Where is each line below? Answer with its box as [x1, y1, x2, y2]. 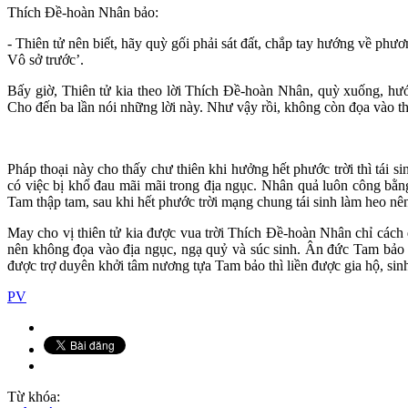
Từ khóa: [7, 388, 60, 404]
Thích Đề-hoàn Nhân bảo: [7, 4, 158, 20]
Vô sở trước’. [7, 51, 84, 67]
